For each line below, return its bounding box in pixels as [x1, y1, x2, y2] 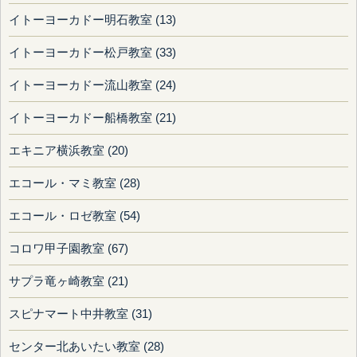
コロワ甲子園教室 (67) [9, 242, 128, 256]
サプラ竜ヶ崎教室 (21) [9, 275, 128, 288]
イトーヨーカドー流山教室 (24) [9, 79, 176, 92]
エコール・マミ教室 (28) [9, 177, 140, 190]
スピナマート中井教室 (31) [9, 308, 152, 321]
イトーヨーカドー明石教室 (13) [9, 14, 176, 27]
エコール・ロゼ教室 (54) [9, 210, 140, 223]
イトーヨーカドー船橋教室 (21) [9, 112, 176, 125]
